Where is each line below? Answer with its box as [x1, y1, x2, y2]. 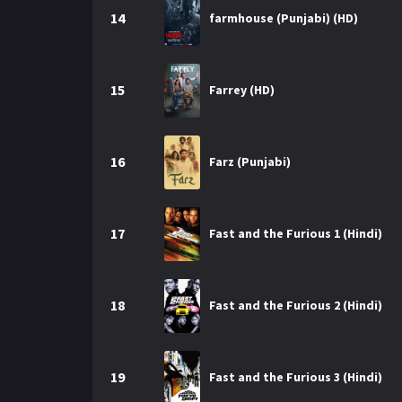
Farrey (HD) [209, 82, 275, 98]
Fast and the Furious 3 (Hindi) [209, 369, 382, 385]
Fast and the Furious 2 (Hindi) [209, 297, 382, 313]
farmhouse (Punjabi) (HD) [209, 10, 358, 26]
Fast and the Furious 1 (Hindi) [209, 225, 382, 241]
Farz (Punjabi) [209, 153, 291, 170]
